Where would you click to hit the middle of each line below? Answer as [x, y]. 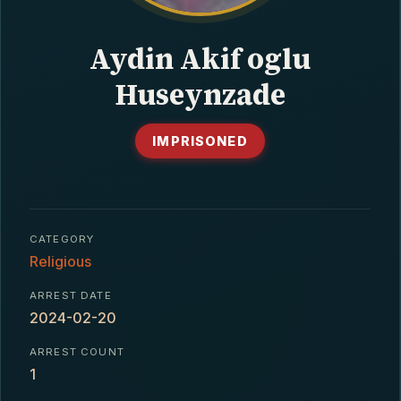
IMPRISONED [200, 141]
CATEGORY [62, 239]
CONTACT [63, 39]
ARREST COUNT [77, 352]
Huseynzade [200, 95]
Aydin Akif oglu [200, 59]
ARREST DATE [71, 295]
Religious [60, 261]
